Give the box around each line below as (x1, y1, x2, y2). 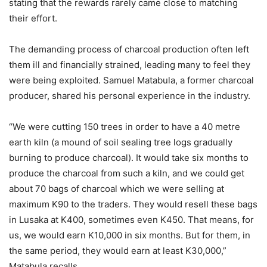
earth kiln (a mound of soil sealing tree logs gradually (9, 136, 232, 148)
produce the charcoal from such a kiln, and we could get (9, 167, 244, 179)
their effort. (9, 13, 57, 24)
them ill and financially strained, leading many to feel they (9, 59, 250, 70)
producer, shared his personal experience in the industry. (9, 90, 250, 101)
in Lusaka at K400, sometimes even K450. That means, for (9, 214, 254, 225)
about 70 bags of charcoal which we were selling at (9, 183, 224, 194)
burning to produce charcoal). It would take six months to (9, 152, 249, 163)
